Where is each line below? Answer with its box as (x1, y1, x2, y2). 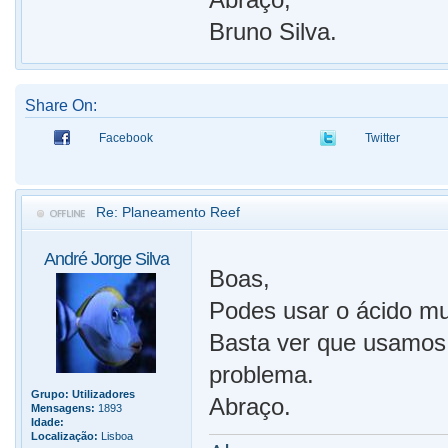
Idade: (31, 415, 64, 428)
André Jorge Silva (43, 248, 169, 269)
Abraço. (209, 392, 292, 420)
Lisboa (98, 429, 133, 442)
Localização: (31, 429, 98, 442)
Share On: (25, 96, 97, 114)
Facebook (99, 130, 153, 145)
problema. (209, 360, 315, 388)
